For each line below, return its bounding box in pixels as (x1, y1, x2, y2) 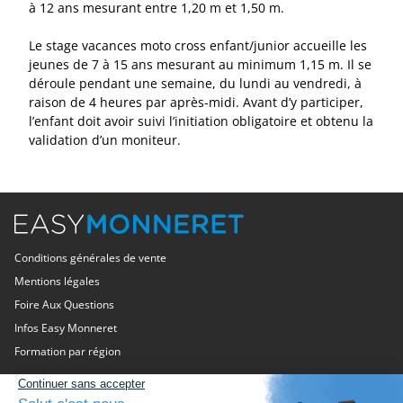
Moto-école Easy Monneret (14, 376, 226, 395)
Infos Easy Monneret (14, 320, 117, 336)
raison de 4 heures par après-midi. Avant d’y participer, (29, 93, 363, 111)
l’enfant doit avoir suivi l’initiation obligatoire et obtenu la (29, 112, 373, 130)
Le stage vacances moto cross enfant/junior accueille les (29, 36, 367, 54)
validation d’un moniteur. (29, 130, 181, 148)
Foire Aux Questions (14, 297, 114, 312)
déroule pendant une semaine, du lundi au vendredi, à (29, 74, 362, 92)
